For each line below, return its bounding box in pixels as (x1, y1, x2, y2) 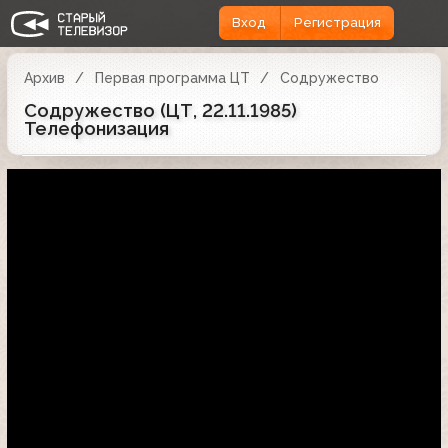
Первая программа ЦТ (94, 69, 250, 86)
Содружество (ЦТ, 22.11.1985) (24, 99, 297, 121)
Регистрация (293, 15, 381, 31)
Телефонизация (24, 117, 169, 139)
